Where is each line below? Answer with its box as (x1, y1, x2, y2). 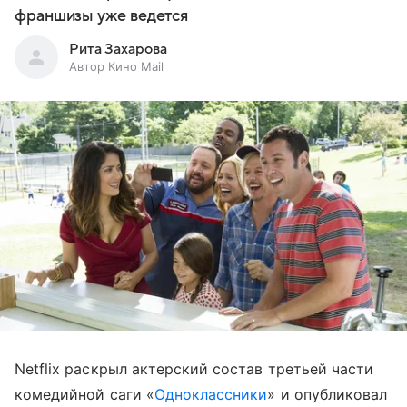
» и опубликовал (267, 384, 388, 403)
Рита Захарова (69, 41, 167, 58)
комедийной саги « (15, 384, 154, 403)
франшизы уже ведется (15, 7, 189, 25)
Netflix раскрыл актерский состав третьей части (15, 359, 374, 378)
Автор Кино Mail (69, 59, 164, 74)
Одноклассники (154, 384, 268, 403)
